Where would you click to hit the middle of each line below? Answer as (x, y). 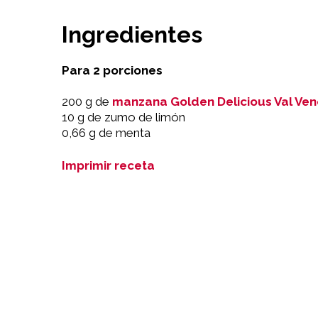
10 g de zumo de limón (124, 117)
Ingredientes (132, 35)
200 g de (87, 102)
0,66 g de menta (106, 133)
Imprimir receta (108, 166)
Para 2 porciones (112, 71)
